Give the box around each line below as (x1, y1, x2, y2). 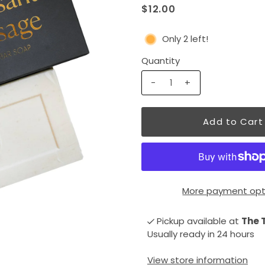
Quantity (141, 54, 180, 67)
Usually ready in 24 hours (147, 228, 254, 241)
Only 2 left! (161, 33, 208, 46)
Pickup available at (156, 215, 241, 228)
